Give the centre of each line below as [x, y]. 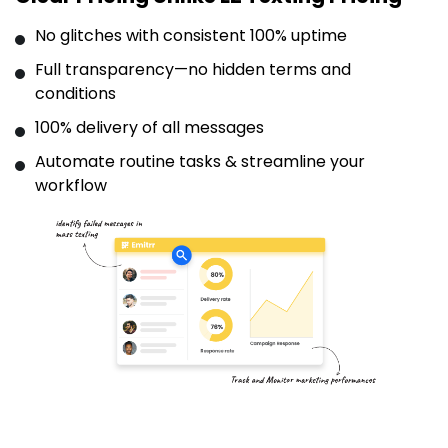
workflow [71, 185]
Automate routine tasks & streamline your [200, 161]
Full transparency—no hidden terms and [193, 69]
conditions [75, 93]
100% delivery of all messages [149, 127]
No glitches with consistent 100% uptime [191, 35]
